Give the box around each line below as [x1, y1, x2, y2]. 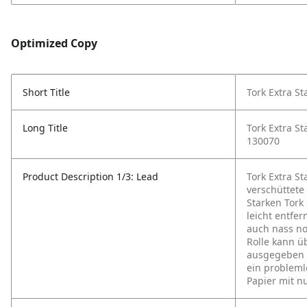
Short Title [23, 86, 70, 99]
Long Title [23, 121, 68, 134]
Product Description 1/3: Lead [23, 170, 158, 183]
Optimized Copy [11, 36, 97, 51]
